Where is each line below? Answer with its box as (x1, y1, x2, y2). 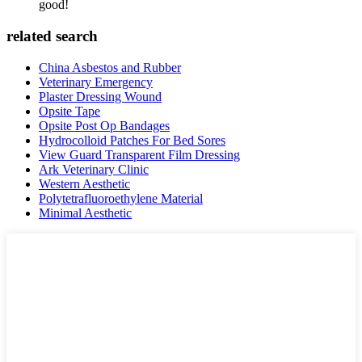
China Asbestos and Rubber (39, 60, 181, 74)
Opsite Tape (39, 103, 100, 118)
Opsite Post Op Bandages (39, 118, 170, 133)
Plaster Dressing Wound (39, 89, 162, 103)
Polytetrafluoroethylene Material (39, 191, 203, 205)
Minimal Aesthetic (39, 205, 132, 220)
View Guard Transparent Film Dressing (39, 147, 240, 162)
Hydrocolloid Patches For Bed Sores (39, 133, 225, 147)
